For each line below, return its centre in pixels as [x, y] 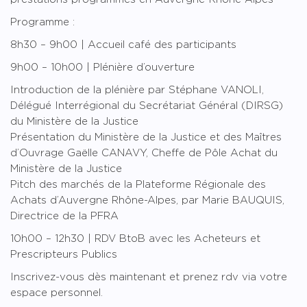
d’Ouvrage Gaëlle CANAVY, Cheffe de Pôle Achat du [144, 153]
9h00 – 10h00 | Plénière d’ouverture [102, 67]
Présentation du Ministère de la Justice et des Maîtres [146, 137]
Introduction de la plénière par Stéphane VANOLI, [137, 90]
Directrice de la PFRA [64, 216]
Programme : [42, 22]
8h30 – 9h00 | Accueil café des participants [123, 45]
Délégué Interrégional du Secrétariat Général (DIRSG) [147, 106]
